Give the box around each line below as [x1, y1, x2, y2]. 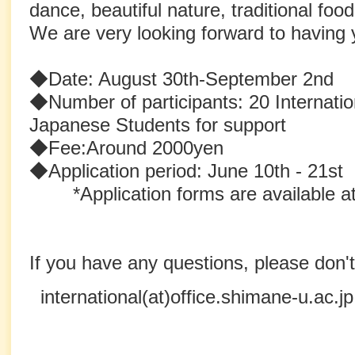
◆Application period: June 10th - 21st [29, 160, 343, 182]
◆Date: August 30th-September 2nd [29, 68, 334, 90]
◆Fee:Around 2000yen [29, 137, 223, 159]
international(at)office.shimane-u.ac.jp [29, 286, 353, 308]
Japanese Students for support [29, 114, 286, 136]
